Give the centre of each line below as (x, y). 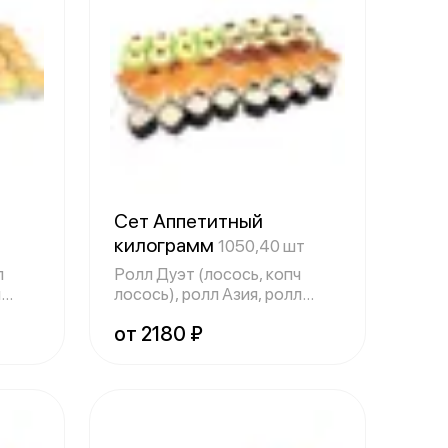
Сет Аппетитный (188, 221)
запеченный (158, 314)
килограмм (166, 245)
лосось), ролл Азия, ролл (208, 294)
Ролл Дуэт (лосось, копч (207, 274)
